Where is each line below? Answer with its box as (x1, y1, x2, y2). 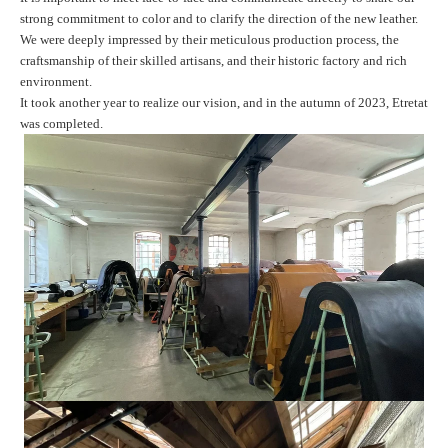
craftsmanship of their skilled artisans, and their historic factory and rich (20, 53, 407, 69)
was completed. (20, 116, 103, 132)
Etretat (392, 95, 428, 111)
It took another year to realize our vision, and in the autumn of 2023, (20, 95, 392, 111)
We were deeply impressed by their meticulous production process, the (20, 32, 399, 48)
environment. (20, 74, 92, 90)
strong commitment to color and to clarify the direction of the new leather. (20, 11, 418, 27)
